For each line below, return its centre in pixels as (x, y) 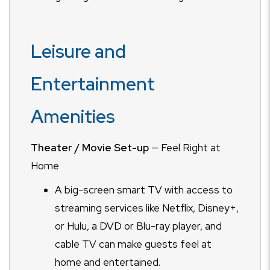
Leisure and (78, 51)
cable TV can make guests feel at (133, 244)
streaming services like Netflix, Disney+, (147, 208)
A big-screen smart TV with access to (144, 190)
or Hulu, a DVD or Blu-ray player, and (138, 226)
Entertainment (93, 84)
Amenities (73, 116)
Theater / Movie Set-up (90, 148)
